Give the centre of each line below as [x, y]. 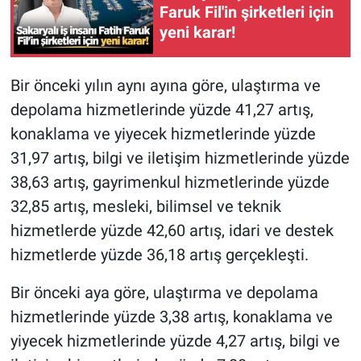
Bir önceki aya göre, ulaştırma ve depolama [164, 293]
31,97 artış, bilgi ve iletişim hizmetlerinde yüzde [180, 158]
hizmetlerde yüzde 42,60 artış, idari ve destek [172, 231]
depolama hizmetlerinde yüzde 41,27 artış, [162, 110]
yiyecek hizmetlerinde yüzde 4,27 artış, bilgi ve [175, 341]
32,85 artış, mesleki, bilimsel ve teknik [145, 207]
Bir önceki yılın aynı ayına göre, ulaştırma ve [165, 86]
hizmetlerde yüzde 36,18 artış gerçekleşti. [159, 255]
